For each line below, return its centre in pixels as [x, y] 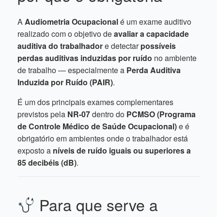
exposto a [35, 150]
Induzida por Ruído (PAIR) [65, 82]
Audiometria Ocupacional [71, 22]
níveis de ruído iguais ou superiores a [122, 150]
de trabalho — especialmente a [72, 70]
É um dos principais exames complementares [95, 102]
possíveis [158, 46]
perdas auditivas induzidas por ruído [85, 58]
